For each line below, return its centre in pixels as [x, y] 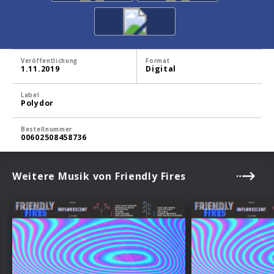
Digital [161, 68]
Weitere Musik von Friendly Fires [99, 176]
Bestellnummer [47, 129]
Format [158, 61]
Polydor [37, 103]
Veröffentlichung [50, 61]
